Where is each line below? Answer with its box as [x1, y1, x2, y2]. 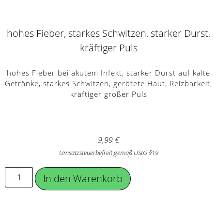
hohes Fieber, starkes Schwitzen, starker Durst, [7, 27, 210, 40]
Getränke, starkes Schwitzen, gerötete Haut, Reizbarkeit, [5, 78, 212, 88]
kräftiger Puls [79, 41, 138, 54]
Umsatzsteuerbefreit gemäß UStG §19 [59, 148, 158, 157]
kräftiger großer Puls [70, 89, 147, 99]
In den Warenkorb [43, 172, 123, 185]
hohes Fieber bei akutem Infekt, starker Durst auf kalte [7, 68, 210, 77]
